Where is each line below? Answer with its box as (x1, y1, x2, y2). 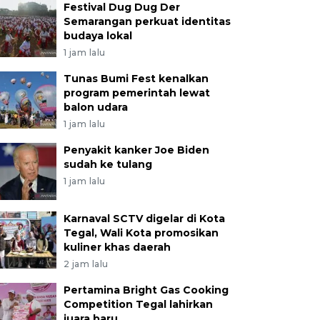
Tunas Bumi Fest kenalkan (63, 72, 209, 85)
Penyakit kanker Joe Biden (63, 144, 209, 156)
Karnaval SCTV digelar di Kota (63, 212, 225, 225)
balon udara (63, 101, 128, 114)
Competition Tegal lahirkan (63, 298, 213, 311)
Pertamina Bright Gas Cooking (63, 284, 229, 296)
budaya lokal (63, 29, 132, 42)
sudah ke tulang (63, 158, 152, 171)
